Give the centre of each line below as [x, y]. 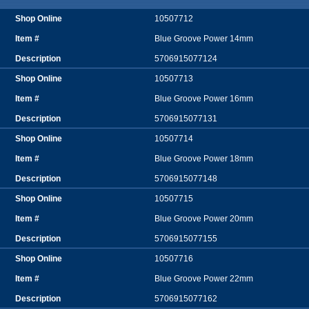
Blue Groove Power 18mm [204, 159]
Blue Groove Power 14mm [204, 39]
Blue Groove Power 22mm [204, 279]
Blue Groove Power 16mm [204, 99]
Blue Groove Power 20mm [204, 219]
